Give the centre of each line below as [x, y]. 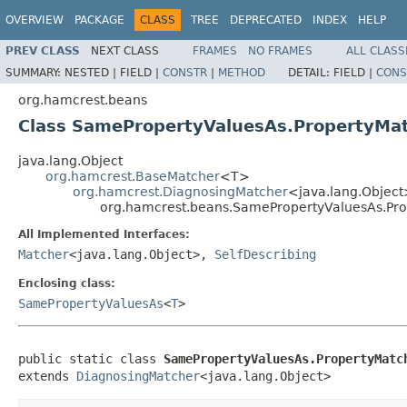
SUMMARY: [35, 72]
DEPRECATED [266, 20]
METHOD [242, 72]
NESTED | [92, 72]
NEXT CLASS [125, 50]
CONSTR [185, 72]
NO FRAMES [280, 50]
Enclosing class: [67, 283]
